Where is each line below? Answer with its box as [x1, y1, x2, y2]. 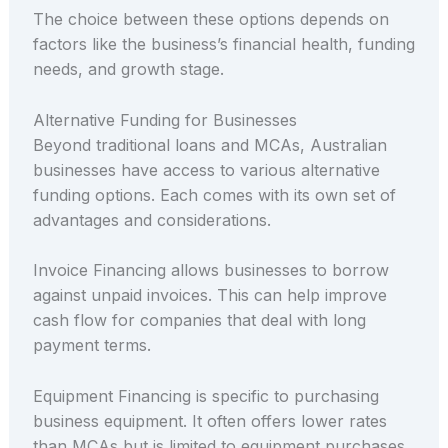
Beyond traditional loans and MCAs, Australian [32, 134, 387, 155]
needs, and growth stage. [32, 58, 224, 79]
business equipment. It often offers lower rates [32, 410, 387, 431]
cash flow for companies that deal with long [32, 310, 366, 331]
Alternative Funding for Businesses [32, 109, 297, 130]
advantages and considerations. [32, 209, 271, 230]
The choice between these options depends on [32, 8, 389, 29]
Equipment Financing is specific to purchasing [32, 385, 379, 406]
